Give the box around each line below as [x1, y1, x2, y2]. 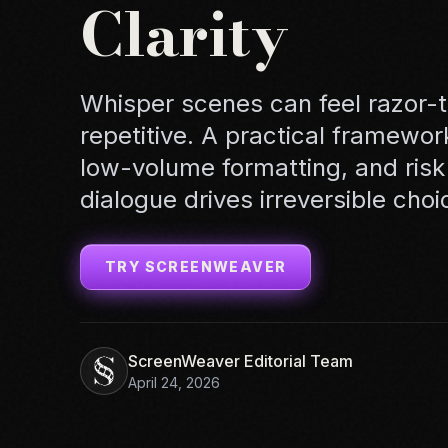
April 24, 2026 [128, 374, 220, 391]
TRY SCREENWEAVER [105, 258, 287, 275]
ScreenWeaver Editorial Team [128, 351, 353, 371]
